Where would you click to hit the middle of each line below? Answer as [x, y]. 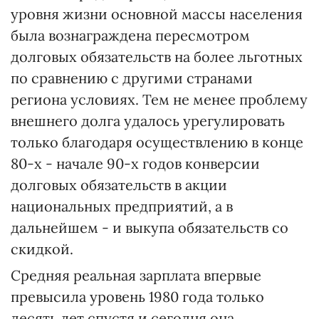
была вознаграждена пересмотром [130, 35]
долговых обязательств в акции [119, 185]
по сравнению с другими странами [132, 78]
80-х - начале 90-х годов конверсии [135, 163]
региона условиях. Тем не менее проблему [159, 99]
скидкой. [42, 249]
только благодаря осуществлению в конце [157, 142]
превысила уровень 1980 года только [137, 297]
